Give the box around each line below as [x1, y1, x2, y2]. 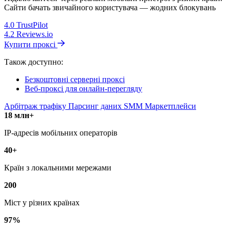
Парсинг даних [68, 102, 124, 111]
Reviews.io [16, 30, 53, 39]
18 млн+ [4, 111, 34, 120]
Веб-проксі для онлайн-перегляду [25, 84, 142, 93]
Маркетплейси [145, 102, 196, 111]
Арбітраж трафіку [4, 102, 68, 111]
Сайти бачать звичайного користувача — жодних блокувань [4, 3, 216, 12]
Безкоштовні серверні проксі [25, 75, 125, 84]
